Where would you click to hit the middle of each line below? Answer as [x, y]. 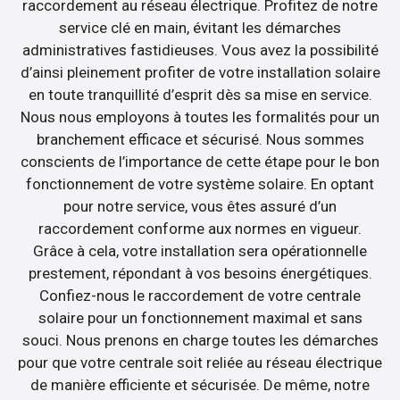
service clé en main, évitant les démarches [200, 27]
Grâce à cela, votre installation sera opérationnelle [200, 250]
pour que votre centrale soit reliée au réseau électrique [200, 362]
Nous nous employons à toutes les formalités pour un [200, 117]
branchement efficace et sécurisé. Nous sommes [200, 139]
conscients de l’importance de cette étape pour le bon [200, 161]
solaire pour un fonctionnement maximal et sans [200, 317]
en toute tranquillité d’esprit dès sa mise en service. [200, 94]
